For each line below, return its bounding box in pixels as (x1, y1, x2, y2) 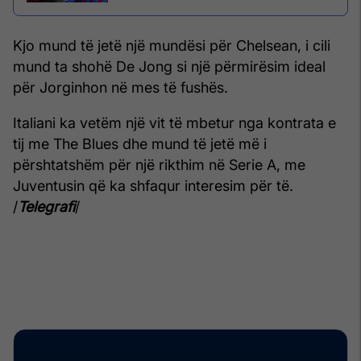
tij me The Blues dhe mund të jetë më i (13, 135, 267, 153)
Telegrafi (18, 198, 75, 216)
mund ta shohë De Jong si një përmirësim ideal (13, 58, 326, 76)
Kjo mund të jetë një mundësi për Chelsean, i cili (13, 37, 330, 55)
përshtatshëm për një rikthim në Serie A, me (13, 156, 305, 174)
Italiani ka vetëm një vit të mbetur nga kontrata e (13, 114, 336, 132)
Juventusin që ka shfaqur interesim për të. (13, 177, 293, 195)
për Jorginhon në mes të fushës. (13, 79, 228, 97)
